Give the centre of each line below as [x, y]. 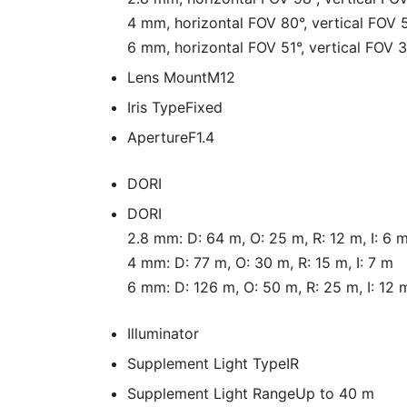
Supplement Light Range [211, 393]
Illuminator [163, 333]
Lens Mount [167, 77]
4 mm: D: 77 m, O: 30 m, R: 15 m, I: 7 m [260, 263]
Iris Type [156, 107]
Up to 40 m [335, 393]
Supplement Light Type [207, 363]
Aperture [158, 137]
